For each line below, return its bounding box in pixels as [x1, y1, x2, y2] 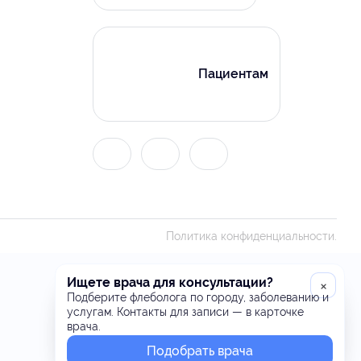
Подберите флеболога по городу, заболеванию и [67, 291, 329, 304]
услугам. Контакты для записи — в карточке [67, 305, 304, 318]
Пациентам [198, 66, 268, 81]
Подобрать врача [147, 343, 253, 359]
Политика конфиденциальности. [166, 230, 337, 243]
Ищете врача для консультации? [67, 275, 273, 290]
